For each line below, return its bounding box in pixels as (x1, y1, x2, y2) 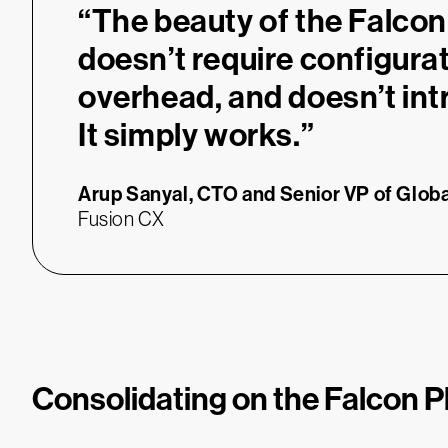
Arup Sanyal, (78, 182, 194, 206)
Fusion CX (78, 208, 165, 230)
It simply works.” (78, 116, 315, 154)
